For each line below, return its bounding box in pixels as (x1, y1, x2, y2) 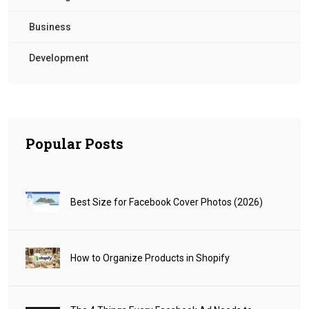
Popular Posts (26, 134, 123, 153)
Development (29, 52, 88, 64)
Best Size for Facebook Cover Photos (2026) (70, 197, 263, 208)
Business (29, 21, 71, 33)
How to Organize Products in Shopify (70, 252, 230, 264)
